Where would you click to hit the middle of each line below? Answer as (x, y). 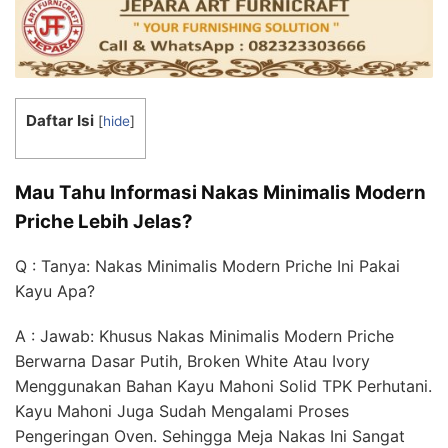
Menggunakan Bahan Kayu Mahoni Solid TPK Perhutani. (223, 386)
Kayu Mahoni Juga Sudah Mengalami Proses (182, 411)
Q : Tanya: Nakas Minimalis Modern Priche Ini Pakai (207, 266)
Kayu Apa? (55, 291)
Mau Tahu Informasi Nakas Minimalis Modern (220, 192)
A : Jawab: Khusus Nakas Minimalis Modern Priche (204, 336)
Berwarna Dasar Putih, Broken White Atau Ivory (192, 361)
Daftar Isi (60, 120)
